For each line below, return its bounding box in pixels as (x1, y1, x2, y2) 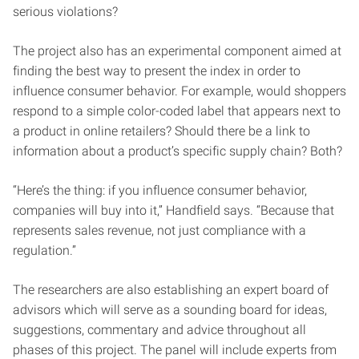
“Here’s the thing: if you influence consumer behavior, (13, 182, 307, 198)
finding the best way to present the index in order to (13, 63, 301, 79)
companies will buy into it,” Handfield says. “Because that (13, 202, 334, 218)
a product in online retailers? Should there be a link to (13, 123, 310, 139)
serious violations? (13, 3, 118, 19)
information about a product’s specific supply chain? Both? (13, 143, 342, 159)
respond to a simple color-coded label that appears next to (13, 103, 341, 119)
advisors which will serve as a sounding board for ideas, (13, 301, 327, 317)
